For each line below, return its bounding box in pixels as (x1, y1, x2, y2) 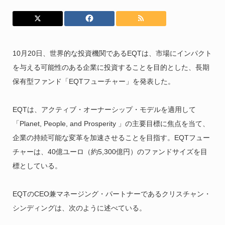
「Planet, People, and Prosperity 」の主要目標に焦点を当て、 (12, 120, 209, 128)
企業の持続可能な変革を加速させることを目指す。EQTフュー (12, 134, 210, 142)
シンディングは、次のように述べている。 (12, 204, 146, 212)
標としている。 (12, 162, 62, 170)
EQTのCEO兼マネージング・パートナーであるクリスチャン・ (12, 190, 211, 198)
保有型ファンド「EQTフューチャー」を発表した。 (12, 77, 175, 85)
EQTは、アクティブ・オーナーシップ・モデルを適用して (12, 105, 196, 114)
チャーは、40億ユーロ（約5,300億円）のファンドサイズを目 (12, 148, 207, 156)
